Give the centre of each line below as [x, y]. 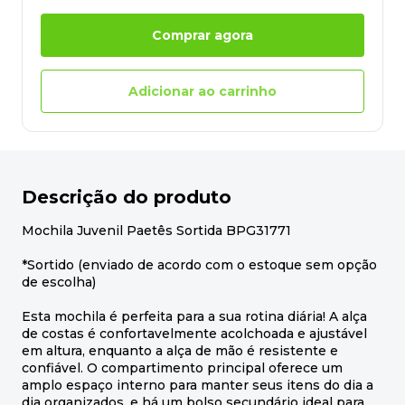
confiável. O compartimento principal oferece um [182, 368]
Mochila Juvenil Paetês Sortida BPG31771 [156, 231]
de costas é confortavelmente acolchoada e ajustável [194, 334]
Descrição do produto [127, 198]
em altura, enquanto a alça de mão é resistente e [180, 351]
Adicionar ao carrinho [202, 91]
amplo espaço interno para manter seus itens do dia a [198, 386]
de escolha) [59, 283]
